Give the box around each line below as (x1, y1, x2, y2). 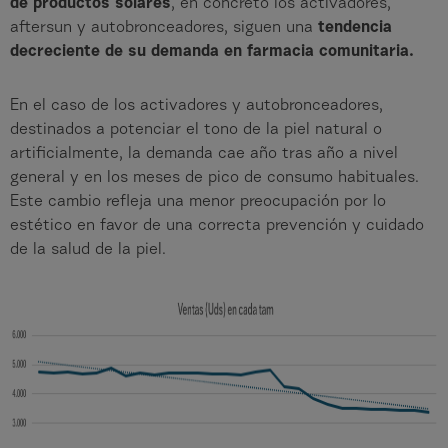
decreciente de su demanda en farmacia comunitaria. (10, 43, 414, 60)
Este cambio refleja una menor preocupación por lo (10, 193, 386, 210)
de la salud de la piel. (10, 241, 166, 258)
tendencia (313, 19, 392, 36)
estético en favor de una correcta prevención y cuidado (10, 217, 424, 234)
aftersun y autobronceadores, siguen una (10, 19, 313, 36)
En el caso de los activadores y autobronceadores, (10, 97, 383, 114)
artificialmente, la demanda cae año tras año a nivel (10, 145, 398, 162)
